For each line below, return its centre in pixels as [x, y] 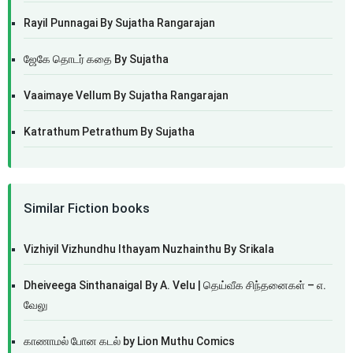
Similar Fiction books [87, 208]
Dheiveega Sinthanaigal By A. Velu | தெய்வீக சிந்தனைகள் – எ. [175, 285]
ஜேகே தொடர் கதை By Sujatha [96, 59]
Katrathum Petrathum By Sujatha [109, 132]
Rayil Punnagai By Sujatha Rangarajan [119, 23]
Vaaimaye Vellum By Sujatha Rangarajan [126, 95]
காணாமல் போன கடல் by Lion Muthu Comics [129, 341]
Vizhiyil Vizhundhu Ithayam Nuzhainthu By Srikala [149, 249]
